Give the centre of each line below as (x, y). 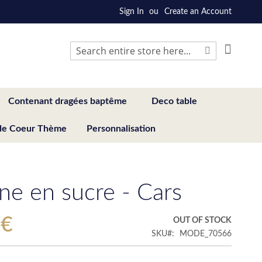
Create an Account (198, 12)
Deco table (174, 101)
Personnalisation (121, 128)
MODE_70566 (206, 234)
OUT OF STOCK (202, 220)
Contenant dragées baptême (68, 101)
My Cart (246, 47)
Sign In (132, 12)
